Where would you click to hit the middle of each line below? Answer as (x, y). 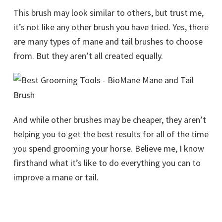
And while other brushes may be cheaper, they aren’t (110, 120)
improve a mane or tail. (56, 177)
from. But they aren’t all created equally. (88, 56)
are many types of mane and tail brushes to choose (108, 42)
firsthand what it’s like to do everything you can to (107, 163)
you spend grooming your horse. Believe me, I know (109, 149)
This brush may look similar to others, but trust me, (109, 13)
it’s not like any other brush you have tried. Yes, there (111, 27)
